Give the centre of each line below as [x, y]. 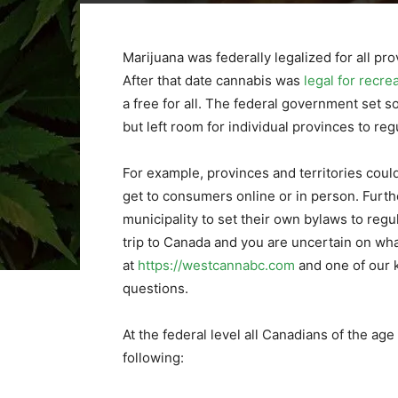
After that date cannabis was [213, 80]
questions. [155, 288]
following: [153, 358]
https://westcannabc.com [216, 265]
